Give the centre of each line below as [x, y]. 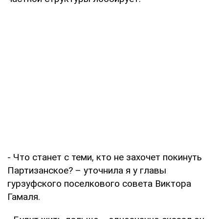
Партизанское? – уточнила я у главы [87, 170]
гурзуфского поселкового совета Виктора [99, 183]
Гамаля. [24, 197]
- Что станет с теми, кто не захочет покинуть [105, 157]
